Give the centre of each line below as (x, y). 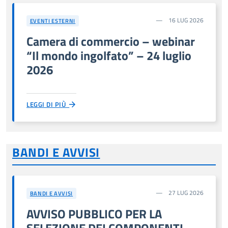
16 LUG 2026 (185, 20)
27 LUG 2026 (185, 193)
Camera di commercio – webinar (111, 41)
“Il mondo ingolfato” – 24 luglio (109, 55)
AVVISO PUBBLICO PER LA (94, 213)
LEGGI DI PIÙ (48, 104)
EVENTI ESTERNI (53, 21)
